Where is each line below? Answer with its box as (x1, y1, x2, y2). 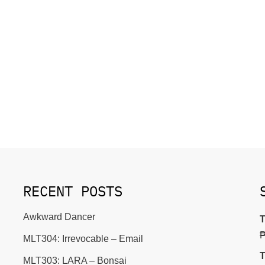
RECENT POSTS (23, 182, 122, 201)
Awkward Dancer (23, 212, 95, 222)
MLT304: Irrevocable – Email (23, 234, 143, 244)
